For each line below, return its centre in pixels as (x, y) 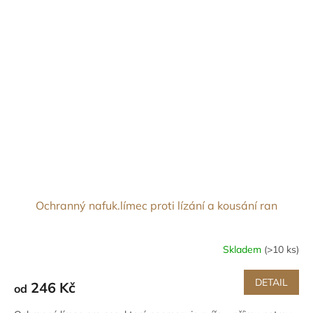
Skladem (243, 249)
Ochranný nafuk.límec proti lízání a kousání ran (156, 206)
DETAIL (271, 283)
